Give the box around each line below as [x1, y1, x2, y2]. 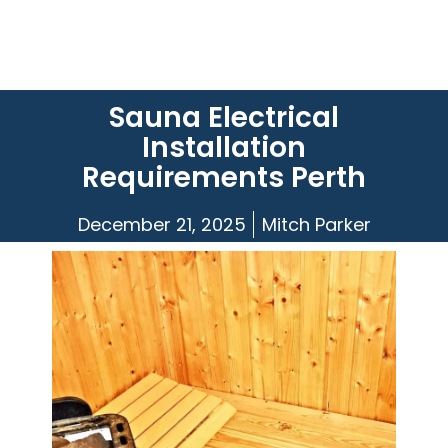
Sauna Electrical [108, 98, 339, 138]
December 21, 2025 [77, 211, 246, 237]
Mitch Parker [261, 211, 371, 237]
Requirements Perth [81, 158, 366, 198]
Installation [141, 128, 306, 168]
